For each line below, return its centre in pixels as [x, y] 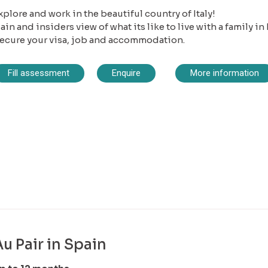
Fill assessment [38, 73]
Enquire [126, 73]
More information [224, 73]
